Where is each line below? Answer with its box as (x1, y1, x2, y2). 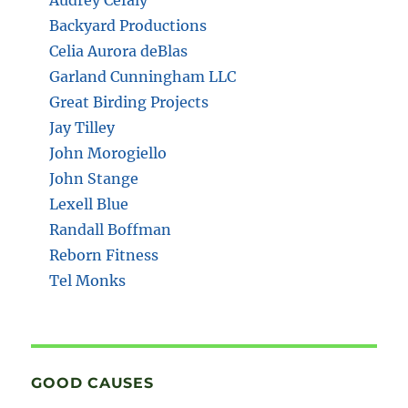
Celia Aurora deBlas (49, 41, 189, 60)
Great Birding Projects (49, 92, 209, 111)
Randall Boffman (49, 219, 172, 239)
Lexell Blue (49, 194, 129, 213)
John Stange (49, 168, 139, 188)
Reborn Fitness (49, 245, 159, 264)
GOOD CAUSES (31, 373, 154, 392)
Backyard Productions (49, 15, 208, 35)
